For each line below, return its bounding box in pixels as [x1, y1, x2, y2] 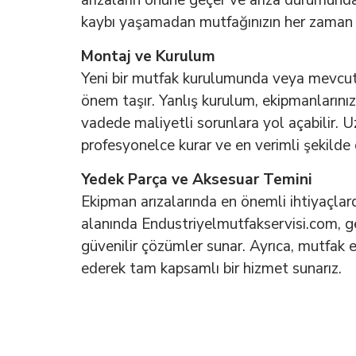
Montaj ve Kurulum [81, 46, 215, 68]
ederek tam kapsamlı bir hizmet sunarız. [81, 258, 342, 280]
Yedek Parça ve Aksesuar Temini [81, 169, 312, 191]
